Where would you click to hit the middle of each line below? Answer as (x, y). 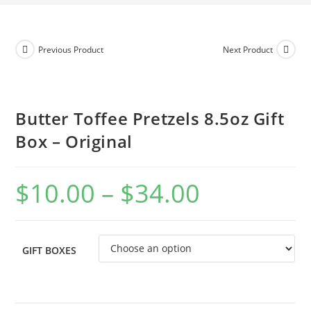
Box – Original (74, 141)
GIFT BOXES (50, 250)
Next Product (247, 49)
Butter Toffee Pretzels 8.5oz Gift (150, 118)
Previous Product (71, 49)
